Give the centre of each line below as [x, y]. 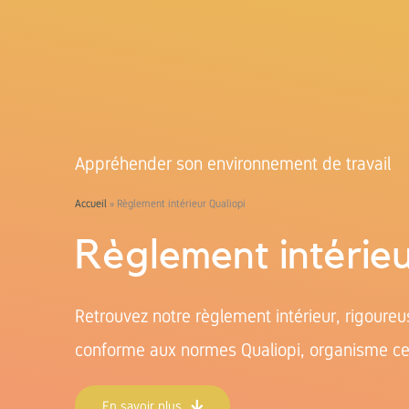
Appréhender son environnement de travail [233, 163]
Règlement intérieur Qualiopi [181, 204]
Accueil [91, 204]
